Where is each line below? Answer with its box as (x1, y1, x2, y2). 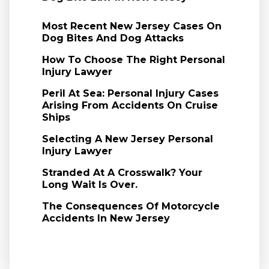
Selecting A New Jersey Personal (41, 133, 213, 145)
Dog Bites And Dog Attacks (41, 32, 184, 44)
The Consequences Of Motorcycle (41, 201, 220, 212)
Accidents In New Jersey (41, 213, 170, 224)
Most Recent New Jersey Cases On (41, 20, 222, 32)
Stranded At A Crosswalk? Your (41, 167, 202, 178)
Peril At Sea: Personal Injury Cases (41, 88, 219, 99)
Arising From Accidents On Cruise (41, 100, 218, 111)
